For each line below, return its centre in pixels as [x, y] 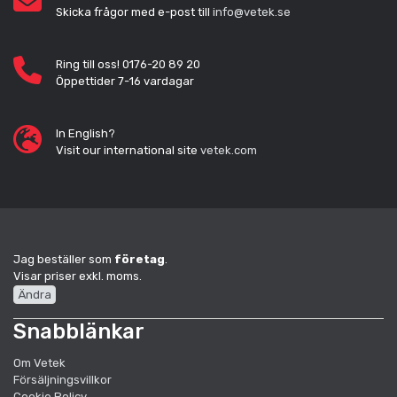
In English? [86, 134]
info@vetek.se [252, 12]
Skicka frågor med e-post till [134, 12]
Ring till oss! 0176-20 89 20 [128, 65]
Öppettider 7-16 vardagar [125, 82]
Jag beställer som [64, 260]
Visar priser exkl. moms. [78, 276]
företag [140, 260]
